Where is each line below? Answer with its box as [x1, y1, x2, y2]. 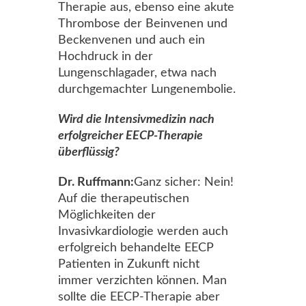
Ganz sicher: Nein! [134, 176, 234, 189]
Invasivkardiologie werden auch [58, 225, 228, 238]
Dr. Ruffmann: [58, 176, 134, 189]
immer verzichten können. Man [58, 275, 227, 287]
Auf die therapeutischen [58, 193, 189, 205]
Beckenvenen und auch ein [58, 34, 205, 46]
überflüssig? [58, 146, 120, 158]
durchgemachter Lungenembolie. [58, 83, 236, 96]
